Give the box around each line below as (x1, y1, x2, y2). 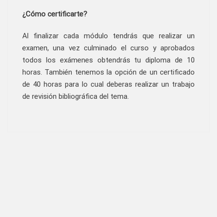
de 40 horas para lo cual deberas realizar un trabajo (22, 80, 195, 89)
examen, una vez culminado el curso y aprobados (22, 44, 195, 52)
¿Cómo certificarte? (22, 10, 87, 18)
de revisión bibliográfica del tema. (22, 92, 129, 101)
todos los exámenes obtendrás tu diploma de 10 (22, 56, 195, 64)
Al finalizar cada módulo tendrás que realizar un (22, 31, 195, 40)
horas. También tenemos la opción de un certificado (22, 68, 195, 77)
